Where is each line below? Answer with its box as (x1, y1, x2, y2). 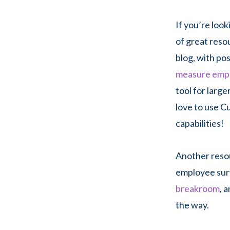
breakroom (176, 182, 220, 194)
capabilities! (176, 117, 224, 129)
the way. (176, 199, 209, 210)
